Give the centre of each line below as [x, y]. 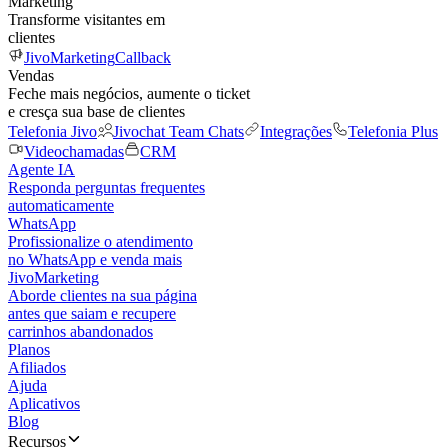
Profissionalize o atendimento [100, 241]
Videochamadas [74, 151]
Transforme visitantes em [86, 19]
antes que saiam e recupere [92, 313]
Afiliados [37, 367]
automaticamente [61, 205]
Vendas [31, 75]
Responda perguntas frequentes [106, 187]
